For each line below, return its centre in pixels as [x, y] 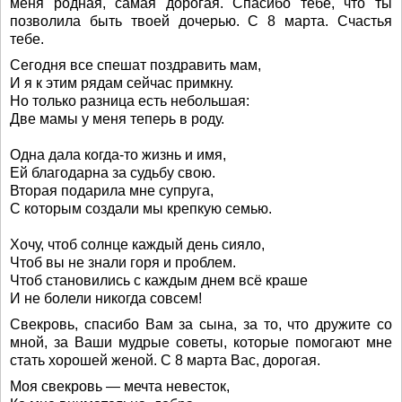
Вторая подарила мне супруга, [112, 191]
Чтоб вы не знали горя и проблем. [123, 262]
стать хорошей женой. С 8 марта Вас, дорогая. [165, 360]
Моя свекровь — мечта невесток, [120, 386]
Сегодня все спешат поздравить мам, [135, 65]
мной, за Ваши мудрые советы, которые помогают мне [201, 342]
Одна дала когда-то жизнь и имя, [118, 155]
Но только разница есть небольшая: [130, 101]
